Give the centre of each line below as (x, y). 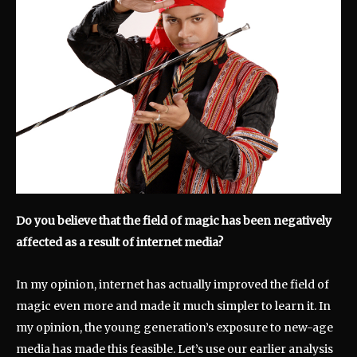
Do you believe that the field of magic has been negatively (174, 221)
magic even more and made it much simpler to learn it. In (173, 306)
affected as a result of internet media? (120, 243)
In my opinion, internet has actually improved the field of (173, 285)
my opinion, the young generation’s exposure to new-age (175, 328)
